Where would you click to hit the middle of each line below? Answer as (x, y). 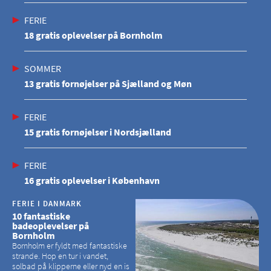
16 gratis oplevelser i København (92, 180)
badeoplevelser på (51, 225)
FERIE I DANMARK (47, 203)
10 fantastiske (41, 216)
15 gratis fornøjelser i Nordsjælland (98, 132)
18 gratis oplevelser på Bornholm (93, 35)
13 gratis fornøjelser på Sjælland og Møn (108, 83)
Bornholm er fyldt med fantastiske (70, 245)
